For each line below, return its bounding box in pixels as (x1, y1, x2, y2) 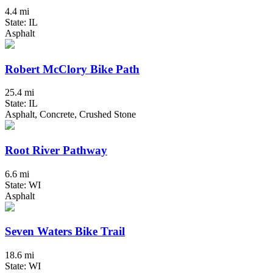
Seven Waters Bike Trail (5, 225, 125, 238)
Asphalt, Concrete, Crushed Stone (5, 109, 136, 120)
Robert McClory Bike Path (5, 62, 140, 76)
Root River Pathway (5, 144, 107, 157)
